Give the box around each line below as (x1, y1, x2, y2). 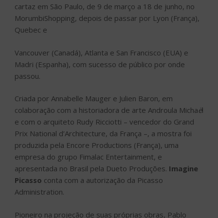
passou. (15, 71, 40, 81)
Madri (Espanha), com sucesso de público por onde (15, 59, 185, 69)
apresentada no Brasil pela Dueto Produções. (15, 163, 169, 174)
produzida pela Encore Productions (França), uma (15, 140, 179, 150)
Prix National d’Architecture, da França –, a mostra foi (15, 128, 192, 139)
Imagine (169, 163, 198, 174)
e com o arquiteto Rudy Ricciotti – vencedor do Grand (15, 117, 194, 127)
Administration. (15, 187, 64, 197)
